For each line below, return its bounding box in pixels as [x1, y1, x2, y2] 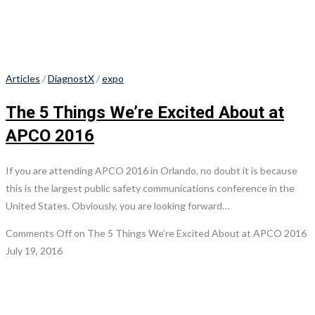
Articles [6, 72, 40, 85]
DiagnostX [48, 72, 94, 85]
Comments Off [6, 227, 72, 240]
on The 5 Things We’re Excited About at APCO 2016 [72, 227, 307, 240]
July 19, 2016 [6, 245, 63, 257]
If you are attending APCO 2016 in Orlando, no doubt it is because [6, 165, 297, 177]
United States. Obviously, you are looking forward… [6, 200, 229, 212]
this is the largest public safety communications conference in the [6, 182, 295, 195]
